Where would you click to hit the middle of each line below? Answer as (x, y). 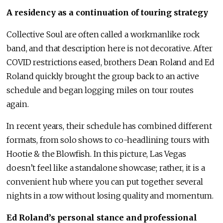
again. (18, 104)
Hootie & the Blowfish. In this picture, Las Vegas (96, 154)
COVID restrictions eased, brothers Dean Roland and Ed (111, 62)
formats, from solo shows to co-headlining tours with (108, 140)
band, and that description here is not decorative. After (110, 49)
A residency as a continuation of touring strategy (107, 13)
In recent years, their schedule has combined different (109, 126)
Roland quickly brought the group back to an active (103, 76)
